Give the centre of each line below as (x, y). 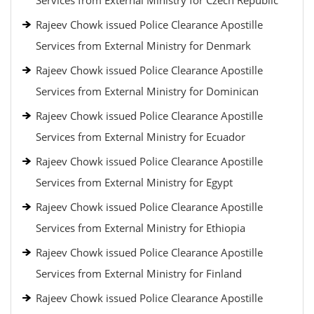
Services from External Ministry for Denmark (143, 46)
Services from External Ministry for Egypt (134, 182)
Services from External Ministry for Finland (139, 273)
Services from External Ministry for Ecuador (141, 137)
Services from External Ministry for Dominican (147, 91)
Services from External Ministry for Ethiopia (141, 228)
